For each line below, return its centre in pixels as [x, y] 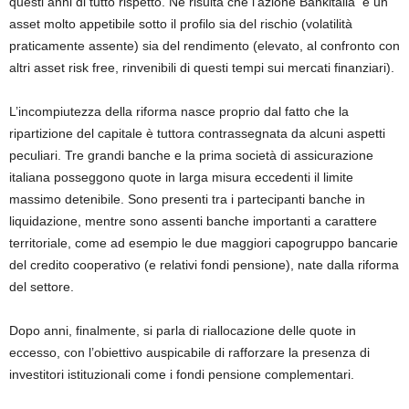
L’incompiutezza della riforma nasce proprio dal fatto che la [179, 112]
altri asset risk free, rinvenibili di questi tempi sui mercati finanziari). [202, 68]
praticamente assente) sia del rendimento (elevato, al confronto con [204, 46]
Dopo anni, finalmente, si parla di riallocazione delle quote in [183, 331]
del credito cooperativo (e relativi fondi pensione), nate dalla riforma [204, 265]
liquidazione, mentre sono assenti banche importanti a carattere [193, 221]
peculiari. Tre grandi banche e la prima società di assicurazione [191, 156]
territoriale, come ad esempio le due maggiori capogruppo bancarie [204, 243]
